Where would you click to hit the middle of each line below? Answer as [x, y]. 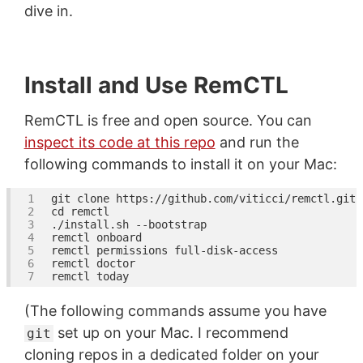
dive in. [48, 11]
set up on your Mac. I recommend [171, 332]
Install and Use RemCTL [156, 85]
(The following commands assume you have [175, 310]
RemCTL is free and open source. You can [168, 120]
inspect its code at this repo [120, 142]
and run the [257, 142]
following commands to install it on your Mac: [180, 164]
